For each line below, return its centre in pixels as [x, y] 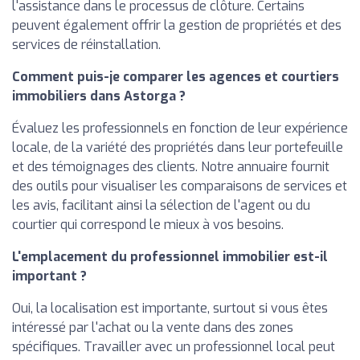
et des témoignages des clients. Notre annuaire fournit [171, 167]
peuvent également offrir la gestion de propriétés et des [177, 26]
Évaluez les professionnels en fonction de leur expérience [180, 129]
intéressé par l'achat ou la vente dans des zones [153, 328]
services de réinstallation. [86, 45]
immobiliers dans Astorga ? [99, 96]
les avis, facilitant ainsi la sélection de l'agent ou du [161, 206]
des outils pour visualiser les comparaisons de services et [180, 186]
